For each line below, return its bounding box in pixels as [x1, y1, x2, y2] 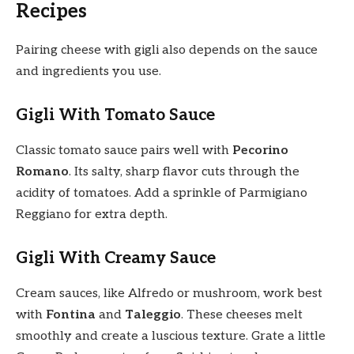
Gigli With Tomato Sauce [16, 105, 215, 126]
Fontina [46, 307, 96, 322]
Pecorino [232, 142, 288, 158]
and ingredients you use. [16, 63, 161, 79]
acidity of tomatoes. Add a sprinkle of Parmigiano [16, 185, 307, 201]
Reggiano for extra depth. [16, 206, 168, 222]
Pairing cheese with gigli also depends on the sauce [16, 42, 318, 58]
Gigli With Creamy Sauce [16, 248, 216, 269]
